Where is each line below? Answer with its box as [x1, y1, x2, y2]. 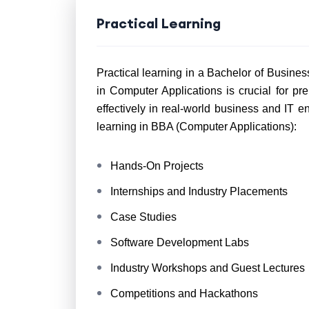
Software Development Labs [110, 237, 249, 248]
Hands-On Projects [110, 160, 203, 172]
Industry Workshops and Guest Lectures [110, 262, 305, 274]
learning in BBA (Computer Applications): [96, 121, 297, 132]
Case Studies [110, 211, 177, 223]
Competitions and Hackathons [110, 288, 258, 299]
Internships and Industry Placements [110, 186, 288, 197]
